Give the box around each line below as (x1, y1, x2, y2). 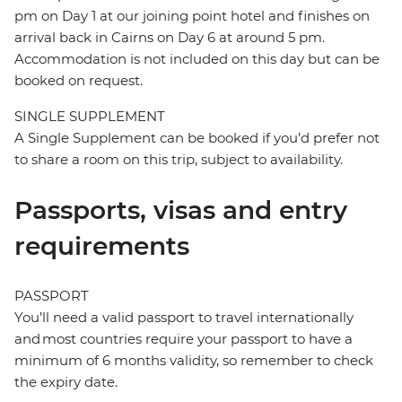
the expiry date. (14, 373, 118, 391)
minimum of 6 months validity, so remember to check (14, 352, 373, 370)
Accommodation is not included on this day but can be (14, 50, 380, 68)
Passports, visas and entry (14, 195, 347, 226)
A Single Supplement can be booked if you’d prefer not (14, 129, 380, 147)
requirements (14, 231, 189, 262)
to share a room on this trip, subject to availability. (14, 151, 343, 169)
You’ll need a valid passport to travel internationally (14, 309, 354, 327)
